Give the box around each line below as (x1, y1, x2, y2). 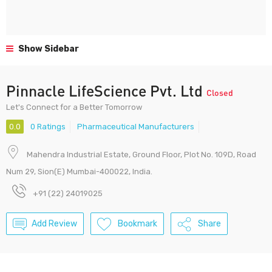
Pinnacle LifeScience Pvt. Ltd (6, 81, 206, 100)
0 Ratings (30, 122, 66, 132)
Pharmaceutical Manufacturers (77, 122, 194, 132)
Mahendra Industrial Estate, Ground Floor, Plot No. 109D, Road (27, 150, 256, 160)
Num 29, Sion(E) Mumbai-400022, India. (6, 167, 152, 177)
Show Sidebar (16, 44, 79, 54)
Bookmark (118, 219, 157, 229)
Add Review (32, 219, 77, 229)
